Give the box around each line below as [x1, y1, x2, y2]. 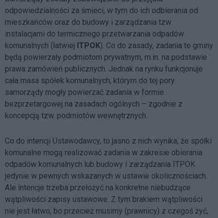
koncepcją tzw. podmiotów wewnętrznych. [5, 110, 147, 120]
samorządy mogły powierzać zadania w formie [5, 87, 164, 97]
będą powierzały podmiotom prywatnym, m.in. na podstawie [5, 52, 207, 62]
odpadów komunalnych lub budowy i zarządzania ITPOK [5, 159, 195, 169]
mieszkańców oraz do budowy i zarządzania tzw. [5, 17, 172, 27]
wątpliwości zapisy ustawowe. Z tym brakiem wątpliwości [5, 194, 202, 204]
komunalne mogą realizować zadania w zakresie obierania [5, 147, 202, 157]
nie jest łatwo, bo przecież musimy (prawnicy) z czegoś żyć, [5, 206, 208, 216]
